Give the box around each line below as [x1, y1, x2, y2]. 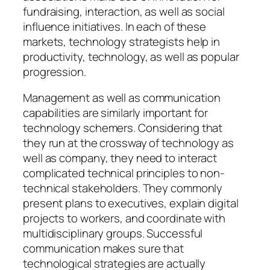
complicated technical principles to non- [23, 165, 225, 181]
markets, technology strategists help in [23, 33, 221, 49]
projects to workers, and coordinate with [23, 210, 225, 227]
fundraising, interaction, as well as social [23, 3, 225, 19]
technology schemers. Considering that [23, 120, 223, 136]
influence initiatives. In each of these [23, 18, 207, 34]
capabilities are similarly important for [23, 105, 208, 121]
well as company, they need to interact [23, 150, 218, 166]
